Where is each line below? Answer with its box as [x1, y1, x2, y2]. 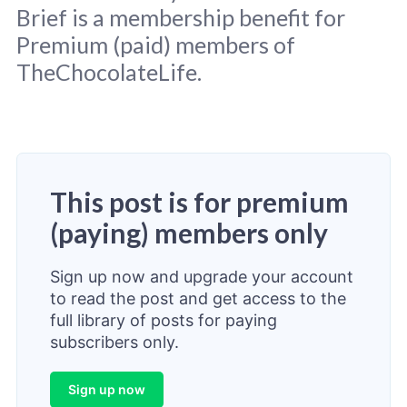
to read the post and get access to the [49, 288, 346, 308]
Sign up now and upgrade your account [49, 266, 353, 286]
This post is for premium [49, 184, 349, 218]
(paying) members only [49, 215, 328, 249]
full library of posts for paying [49, 310, 277, 330]
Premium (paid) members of [15, 31, 295, 59]
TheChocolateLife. [15, 58, 202, 86]
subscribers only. [49, 332, 179, 352]
